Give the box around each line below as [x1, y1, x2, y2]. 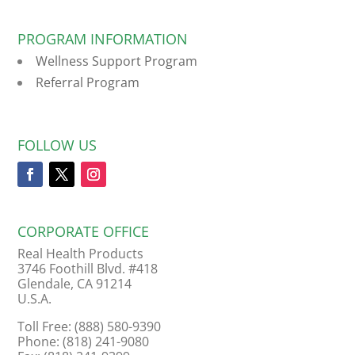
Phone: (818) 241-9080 [17, 333, 150, 351]
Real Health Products [17, 245, 144, 263]
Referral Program [36, 74, 140, 92]
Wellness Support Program [36, 52, 198, 71]
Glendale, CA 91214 [17, 275, 132, 293]
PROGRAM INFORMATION [17, 29, 189, 49]
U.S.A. [17, 290, 52, 308]
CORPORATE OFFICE [17, 222, 150, 242]
